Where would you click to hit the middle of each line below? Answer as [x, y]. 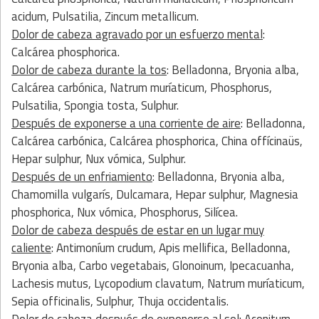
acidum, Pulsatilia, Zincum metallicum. [105, 16]
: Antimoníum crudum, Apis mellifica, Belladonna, [171, 247]
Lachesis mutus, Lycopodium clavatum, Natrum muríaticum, [158, 283]
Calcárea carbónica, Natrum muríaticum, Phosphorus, [142, 87]
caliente [31, 247]
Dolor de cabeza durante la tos [89, 69]
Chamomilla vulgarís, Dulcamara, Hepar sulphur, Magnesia [155, 194]
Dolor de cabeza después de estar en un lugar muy [138, 230]
